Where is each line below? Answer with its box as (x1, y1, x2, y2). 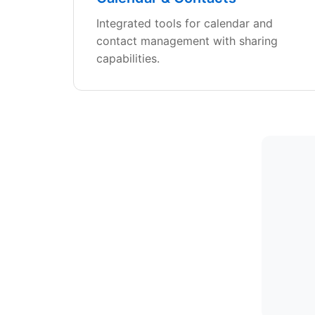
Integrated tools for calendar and (96, 16, 273, 30)
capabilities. (96, 51, 160, 65)
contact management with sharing (96, 34, 278, 48)
